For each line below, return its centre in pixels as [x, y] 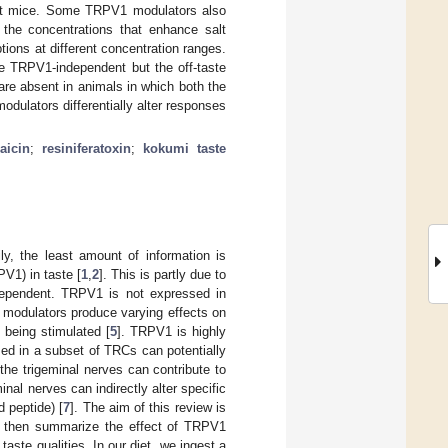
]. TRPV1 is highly [172, 331]
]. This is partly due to [162, 274]
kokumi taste [184, 148]
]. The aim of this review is [148, 407]
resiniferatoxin [86, 148]
